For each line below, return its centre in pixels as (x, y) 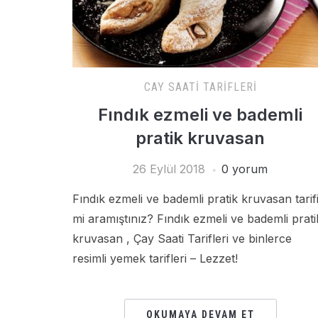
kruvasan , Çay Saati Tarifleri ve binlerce (182, 238)
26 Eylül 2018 (169, 169)
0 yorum (245, 169)
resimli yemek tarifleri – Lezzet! (155, 258)
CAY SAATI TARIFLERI (200, 87)
